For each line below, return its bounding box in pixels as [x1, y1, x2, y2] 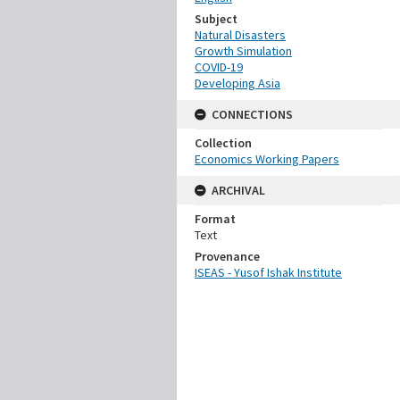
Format [195, 211, 236, 227]
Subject [195, 11, 237, 27]
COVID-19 [195, 59, 243, 75]
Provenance [195, 248, 260, 264]
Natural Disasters [195, 27, 286, 43]
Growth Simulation [195, 43, 292, 59]
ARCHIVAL [212, 182, 265, 198]
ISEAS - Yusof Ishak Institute [195, 264, 342, 280]
